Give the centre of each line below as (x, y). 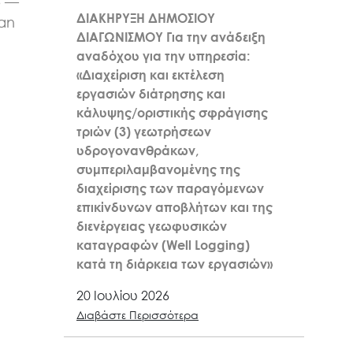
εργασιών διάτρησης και (151, 94)
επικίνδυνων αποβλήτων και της (175, 208)
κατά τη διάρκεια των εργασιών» (175, 264)
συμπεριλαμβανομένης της (158, 170)
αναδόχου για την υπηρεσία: (163, 56)
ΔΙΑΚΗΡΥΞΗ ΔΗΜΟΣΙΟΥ (146, 19)
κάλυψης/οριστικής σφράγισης (172, 113)
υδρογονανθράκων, (137, 151)
